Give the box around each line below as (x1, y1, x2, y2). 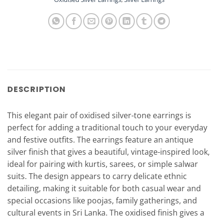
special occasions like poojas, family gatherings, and (7, 195, 197, 206)
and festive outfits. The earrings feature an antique (7, 134, 193, 145)
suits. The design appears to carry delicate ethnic (7, 171, 187, 182)
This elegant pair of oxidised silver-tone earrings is (7, 110, 191, 121)
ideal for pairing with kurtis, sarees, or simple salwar (7, 159, 198, 170)
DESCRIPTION (7, 84, 66, 95)
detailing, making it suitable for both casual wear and (7, 183, 201, 194)
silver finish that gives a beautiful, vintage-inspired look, (7, 146, 210, 158)
